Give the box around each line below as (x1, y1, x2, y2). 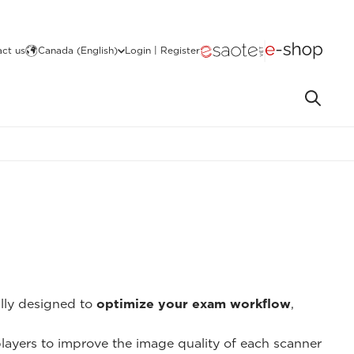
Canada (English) (38, 44, 118, 56)
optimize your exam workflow (96, 296, 291, 311)
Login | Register (125, 44, 200, 56)
